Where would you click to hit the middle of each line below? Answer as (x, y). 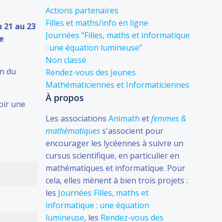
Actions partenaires (82, 10)
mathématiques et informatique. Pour (115, 168)
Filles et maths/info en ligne (97, 23)
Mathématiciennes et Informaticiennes (117, 85)
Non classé (66, 60)
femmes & (169, 118)
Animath (124, 118)
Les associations (77, 118)
